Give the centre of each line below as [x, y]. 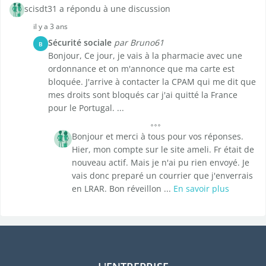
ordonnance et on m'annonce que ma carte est [141, 69]
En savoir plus [201, 189]
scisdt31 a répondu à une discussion [97, 9]
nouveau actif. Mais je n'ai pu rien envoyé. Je [161, 163]
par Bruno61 [139, 43]
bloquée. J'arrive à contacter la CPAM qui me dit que [152, 82]
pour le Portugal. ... [86, 108]
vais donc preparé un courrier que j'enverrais [162, 176]
